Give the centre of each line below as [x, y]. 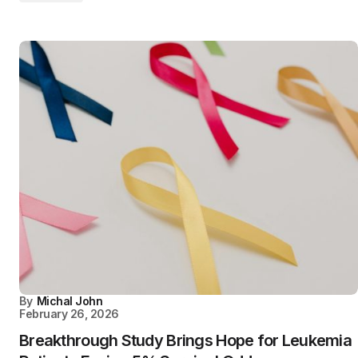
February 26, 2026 [69, 314]
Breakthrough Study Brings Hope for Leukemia [186, 340]
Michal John [70, 301]
